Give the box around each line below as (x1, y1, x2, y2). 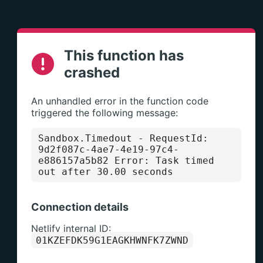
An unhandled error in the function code (31, 95, 208, 107)
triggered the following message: (31, 107, 178, 119)
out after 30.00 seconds (38, 166, 173, 177)
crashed (63, 64, 120, 81)
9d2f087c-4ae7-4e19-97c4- (38, 144, 179, 155)
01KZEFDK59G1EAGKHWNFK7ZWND (35, 235, 188, 246)
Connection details (31, 201, 129, 213)
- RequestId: (131, 133, 208, 144)
